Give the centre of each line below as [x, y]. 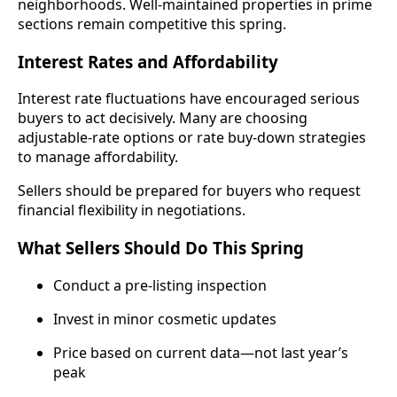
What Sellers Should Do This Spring [161, 247]
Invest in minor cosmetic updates [165, 319]
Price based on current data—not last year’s [201, 352]
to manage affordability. [98, 157]
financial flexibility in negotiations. [132, 210]
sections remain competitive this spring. [152, 23]
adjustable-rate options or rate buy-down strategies [192, 138]
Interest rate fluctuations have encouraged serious [189, 99]
